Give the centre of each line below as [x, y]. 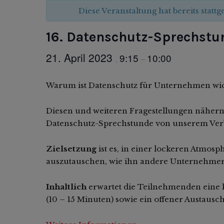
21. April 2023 [81, 57]
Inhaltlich [66, 186]
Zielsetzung [71, 148]
